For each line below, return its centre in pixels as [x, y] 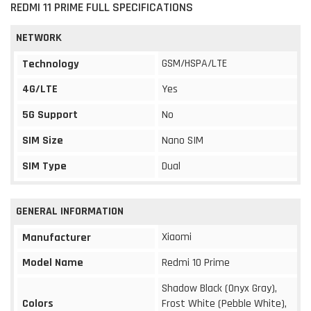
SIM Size [43, 140]
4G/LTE [40, 89]
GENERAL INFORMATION [70, 211]
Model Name [53, 262]
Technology [51, 64]
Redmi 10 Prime [196, 262]
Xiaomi [177, 237]
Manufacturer [57, 237]
